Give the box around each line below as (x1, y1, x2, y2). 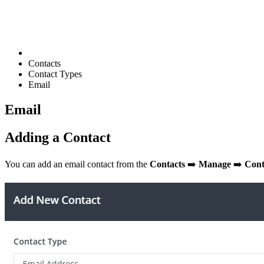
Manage (199, 159, 231, 169)
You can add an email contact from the (5, 159, 150, 169)
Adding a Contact (5, 129, 111, 145)
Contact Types (28, 69, 82, 79)
